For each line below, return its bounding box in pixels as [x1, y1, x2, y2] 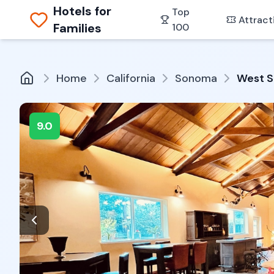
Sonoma [175, 71, 217, 86]
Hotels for [53, 3, 112, 19]
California [106, 71, 155, 86]
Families [53, 20, 102, 36]
